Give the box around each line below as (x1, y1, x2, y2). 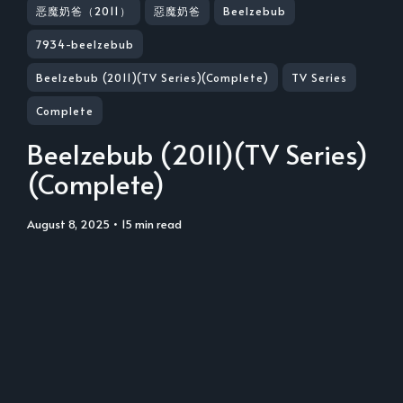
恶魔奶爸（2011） (36, 4, 131, 18)
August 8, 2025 (35, 216, 110, 232)
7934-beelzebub (36, 37, 134, 51)
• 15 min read (110, 216, 182, 232)
